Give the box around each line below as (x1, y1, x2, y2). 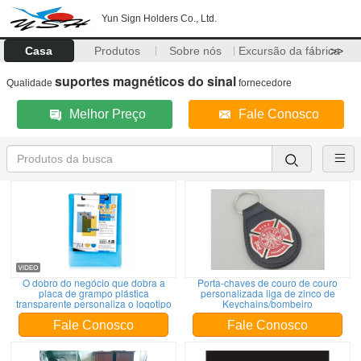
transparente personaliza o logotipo (15, 297, 172, 310)
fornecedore (236, 77, 292, 89)
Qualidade (6, 77, 55, 89)
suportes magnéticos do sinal (55, 72, 236, 90)
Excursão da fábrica (238, 44, 340, 57)
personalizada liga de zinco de (200, 286, 335, 300)
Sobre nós (168, 44, 222, 57)
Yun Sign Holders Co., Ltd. (102, 13, 217, 24)
